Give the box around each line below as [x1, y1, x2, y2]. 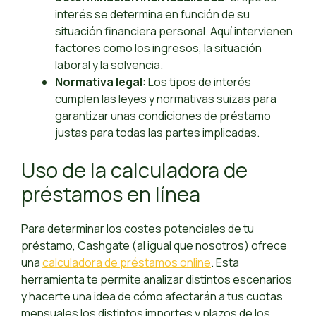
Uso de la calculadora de [21, 156, 248, 185]
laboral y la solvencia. [55, 57, 163, 73]
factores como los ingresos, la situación [55, 40, 262, 56]
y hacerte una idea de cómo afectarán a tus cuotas [21, 288, 283, 305]
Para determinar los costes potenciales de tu [21, 221, 254, 237]
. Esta [211, 255, 239, 271]
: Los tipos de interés [142, 74, 251, 90]
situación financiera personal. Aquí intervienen [55, 23, 293, 39]
